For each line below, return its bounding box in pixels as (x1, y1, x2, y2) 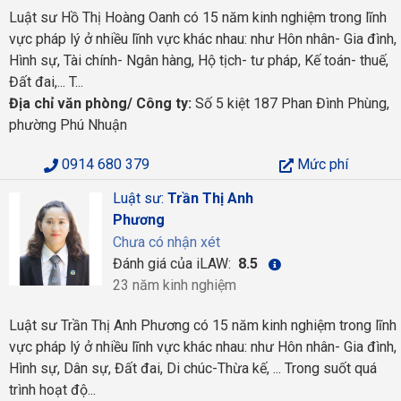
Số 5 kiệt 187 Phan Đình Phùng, (192, 95, 389, 112)
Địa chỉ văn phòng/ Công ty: (9, 95, 192, 112)
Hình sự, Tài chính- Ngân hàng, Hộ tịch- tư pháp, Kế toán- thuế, (9, 52, 388, 69)
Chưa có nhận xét (112, 234, 220, 251)
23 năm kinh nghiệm (112, 277, 236, 294)
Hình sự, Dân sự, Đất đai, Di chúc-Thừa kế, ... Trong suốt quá (9, 360, 377, 377)
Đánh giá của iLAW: (112, 255, 235, 272)
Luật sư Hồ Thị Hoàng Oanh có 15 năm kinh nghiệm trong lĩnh (9, 9, 387, 26)
